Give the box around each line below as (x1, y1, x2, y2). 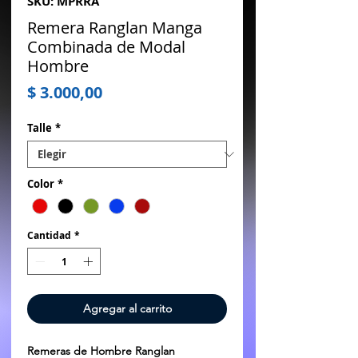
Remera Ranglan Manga (27, 17, 202, 38)
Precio (101, 81, 151, 102)
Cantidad (27, 229, 71, 243)
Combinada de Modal (27, 36, 185, 58)
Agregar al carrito (82, 301, 172, 316)
